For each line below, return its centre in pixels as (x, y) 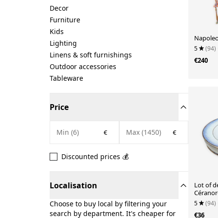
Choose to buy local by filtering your (108, 204)
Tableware (66, 78)
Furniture (65, 20)
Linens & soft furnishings (91, 55)
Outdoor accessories (83, 66)
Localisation (73, 185)
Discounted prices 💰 (95, 156)
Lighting (63, 43)
